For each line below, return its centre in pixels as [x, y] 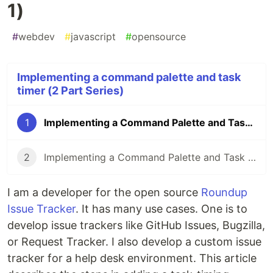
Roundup [224, 192]
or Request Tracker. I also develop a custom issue [134, 241]
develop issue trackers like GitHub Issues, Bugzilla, [136, 225]
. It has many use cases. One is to [161, 208]
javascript [93, 36]
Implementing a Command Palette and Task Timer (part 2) [252, 157]
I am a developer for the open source [104, 192]
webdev [37, 36]
